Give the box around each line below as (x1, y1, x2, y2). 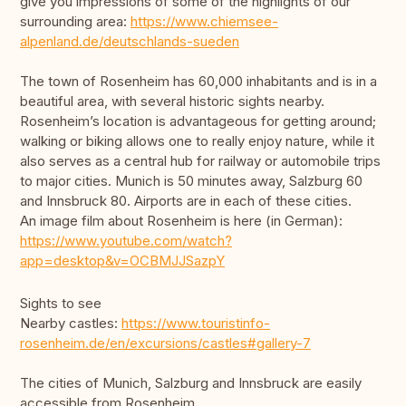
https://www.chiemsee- (130, 13, 278, 31)
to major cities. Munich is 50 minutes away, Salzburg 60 (20, 172, 362, 190)
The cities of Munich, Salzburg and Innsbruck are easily (20, 374, 362, 392)
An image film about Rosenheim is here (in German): (20, 212, 343, 230)
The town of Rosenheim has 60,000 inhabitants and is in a (20, 72, 377, 91)
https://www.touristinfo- (121, 314, 270, 333)
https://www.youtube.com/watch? (20, 232, 232, 250)
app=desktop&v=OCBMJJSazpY (20, 252, 225, 270)
